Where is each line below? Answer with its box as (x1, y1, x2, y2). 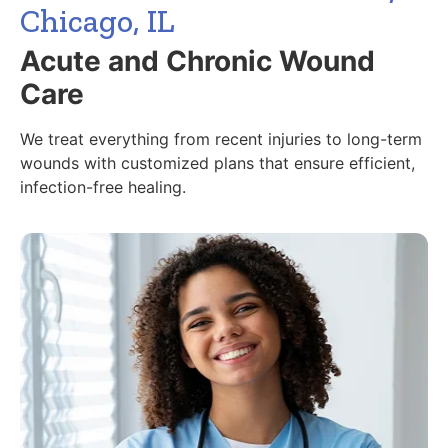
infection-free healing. (20, 176, 186, 197)
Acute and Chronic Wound (20, 43, 375, 78)
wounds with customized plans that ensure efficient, (20, 152, 415, 173)
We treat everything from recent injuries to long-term (20, 128, 422, 149)
